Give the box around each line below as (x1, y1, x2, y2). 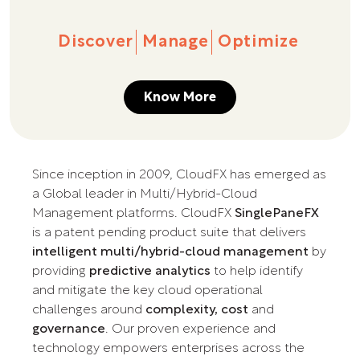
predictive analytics (89, 266, 211, 278)
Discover (58, 35, 133, 51)
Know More (144, 92, 216, 104)
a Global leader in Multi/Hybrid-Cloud (32, 189, 257, 201)
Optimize (217, 35, 299, 51)
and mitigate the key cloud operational (32, 285, 263, 297)
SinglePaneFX (235, 208, 319, 220)
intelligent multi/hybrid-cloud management (32, 247, 309, 259)
